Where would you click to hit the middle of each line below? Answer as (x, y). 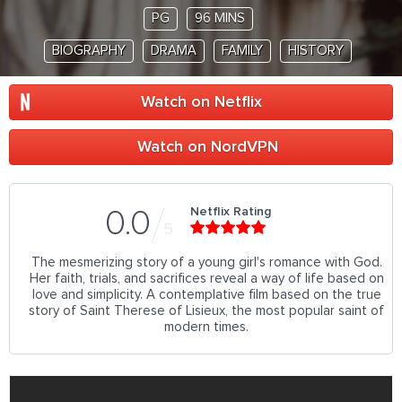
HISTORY (316, 51)
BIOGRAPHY (89, 51)
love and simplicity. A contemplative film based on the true (206, 295)
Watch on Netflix (201, 102)
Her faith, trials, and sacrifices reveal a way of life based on (206, 279)
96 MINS (219, 18)
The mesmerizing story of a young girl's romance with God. (206, 262)
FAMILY (242, 51)
